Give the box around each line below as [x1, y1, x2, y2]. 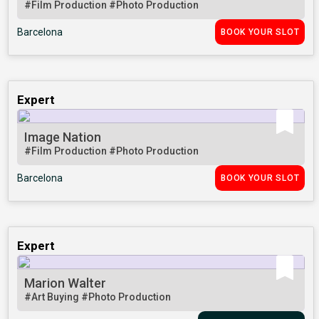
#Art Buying [24, 291, 82, 303]
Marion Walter [24, 276, 107, 291]
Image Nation [24, 130, 102, 145]
